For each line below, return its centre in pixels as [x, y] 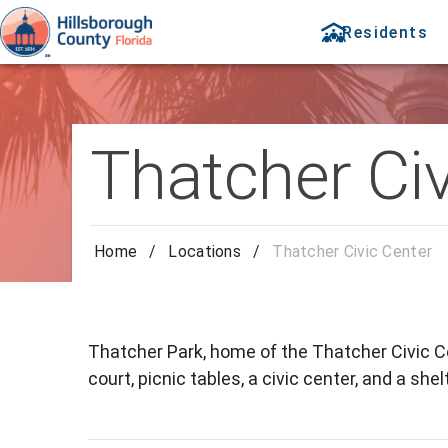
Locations [204, 252]
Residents [385, 32]
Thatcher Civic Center [352, 252]
